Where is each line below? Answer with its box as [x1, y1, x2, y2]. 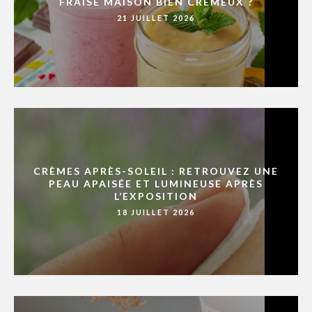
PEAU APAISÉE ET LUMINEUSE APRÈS [49, 178, 263, 190]
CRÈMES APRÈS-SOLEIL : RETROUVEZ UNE [33, 165, 279, 178]
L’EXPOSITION [114, 190, 198, 203]
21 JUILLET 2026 [117, 13, 195, 23]
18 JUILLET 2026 [117, 208, 195, 217]
